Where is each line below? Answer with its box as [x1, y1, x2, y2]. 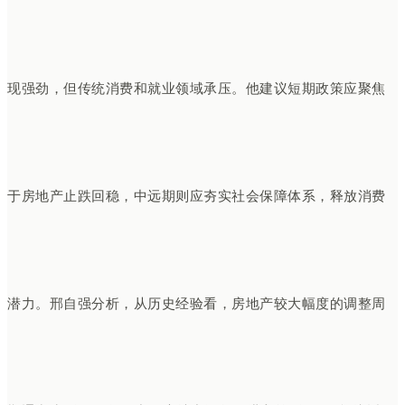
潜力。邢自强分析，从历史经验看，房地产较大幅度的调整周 [7, 297, 386, 312]
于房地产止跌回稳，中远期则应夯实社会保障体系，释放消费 [7, 189, 386, 204]
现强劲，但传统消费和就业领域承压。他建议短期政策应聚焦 [7, 81, 386, 97]
